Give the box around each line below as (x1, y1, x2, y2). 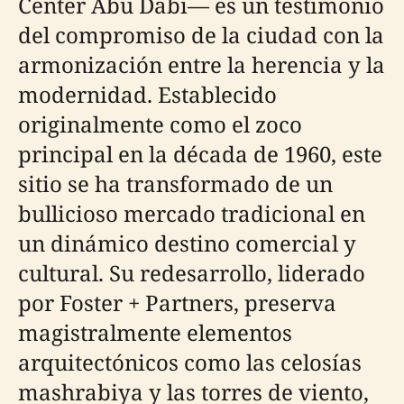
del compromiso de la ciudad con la (18, 20, 384, 50)
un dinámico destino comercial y (18, 228, 356, 258)
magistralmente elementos (18, 317, 292, 347)
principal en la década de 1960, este (18, 139, 382, 169)
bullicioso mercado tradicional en (18, 198, 365, 228)
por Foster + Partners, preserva (18, 288, 336, 317)
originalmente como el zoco (18, 109, 302, 139)
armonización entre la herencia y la (18, 50, 385, 79)
